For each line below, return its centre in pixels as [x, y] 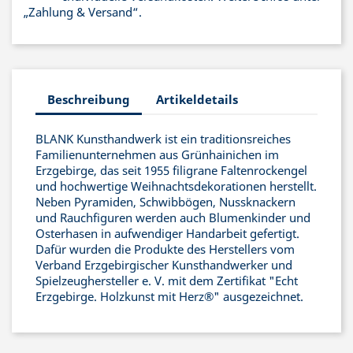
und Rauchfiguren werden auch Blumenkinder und [173, 217]
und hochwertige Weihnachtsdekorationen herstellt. [176, 186]
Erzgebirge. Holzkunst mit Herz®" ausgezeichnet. [169, 296]
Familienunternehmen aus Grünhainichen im [157, 154]
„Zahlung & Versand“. [83, 12]
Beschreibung [89, 99]
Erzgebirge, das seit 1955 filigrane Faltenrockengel [171, 170]
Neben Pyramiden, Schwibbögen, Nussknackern [165, 202]
